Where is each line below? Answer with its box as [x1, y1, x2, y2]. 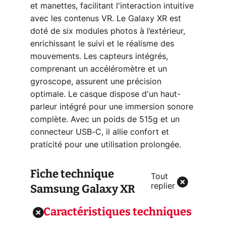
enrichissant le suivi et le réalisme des [30, 40, 174, 48]
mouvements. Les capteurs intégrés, [30, 52, 168, 61]
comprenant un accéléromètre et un [30, 65, 167, 73]
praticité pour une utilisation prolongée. [30, 141, 181, 149]
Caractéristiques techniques [43, 205, 192, 218]
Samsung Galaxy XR [30, 182, 135, 196]
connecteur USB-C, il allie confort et [30, 128, 169, 136]
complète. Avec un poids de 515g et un [30, 116, 180, 124]
